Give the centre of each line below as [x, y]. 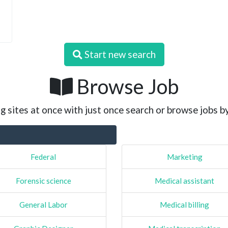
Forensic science [43, 180]
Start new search [119, 54]
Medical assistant [185, 180]
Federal [44, 156]
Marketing [184, 156]
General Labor [43, 204]
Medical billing [185, 204]
